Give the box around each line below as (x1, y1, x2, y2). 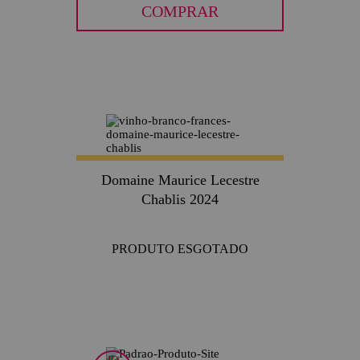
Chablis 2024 (141, 190, 219, 207)
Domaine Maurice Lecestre (100, 171, 260, 188)
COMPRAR (141, 2, 219, 20)
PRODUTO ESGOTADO (112, 241, 248, 256)
